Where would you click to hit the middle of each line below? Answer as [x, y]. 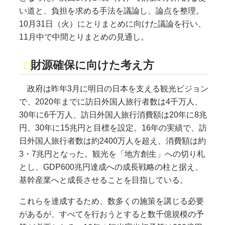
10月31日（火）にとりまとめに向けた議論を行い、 [112, 24]
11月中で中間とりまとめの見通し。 [84, 37]
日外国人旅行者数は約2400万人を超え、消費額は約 [112, 141]
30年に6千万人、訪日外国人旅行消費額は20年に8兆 [113, 115]
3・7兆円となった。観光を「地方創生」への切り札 [112, 154]
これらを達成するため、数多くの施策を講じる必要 [111, 201]
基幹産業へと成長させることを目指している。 [103, 180]
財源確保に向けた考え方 [92, 65]
